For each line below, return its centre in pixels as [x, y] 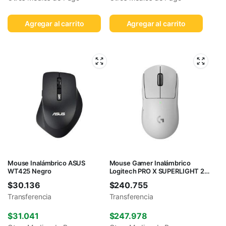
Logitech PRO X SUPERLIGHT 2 [157, 171]
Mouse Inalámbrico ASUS [47, 163]
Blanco [120, 179]
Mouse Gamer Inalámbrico [150, 163]
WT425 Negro [30, 171]
